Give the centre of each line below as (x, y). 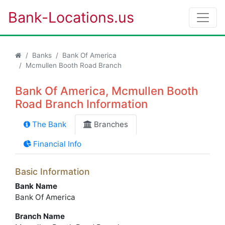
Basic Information (52, 172)
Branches (110, 124)
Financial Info (56, 144)
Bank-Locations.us (71, 17)
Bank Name (36, 186)
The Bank (48, 124)
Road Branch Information (81, 104)
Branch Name (40, 216)
